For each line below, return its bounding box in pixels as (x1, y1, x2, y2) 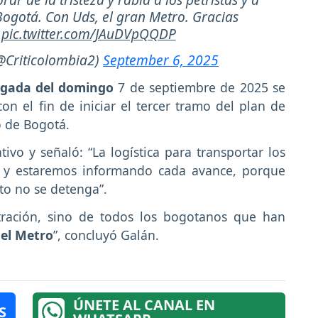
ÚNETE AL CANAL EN (72, 295, 215, 315)
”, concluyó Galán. (53, 226, 159, 243)
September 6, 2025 (103, 50, 219, 70)
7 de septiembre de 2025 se (114, 78, 286, 96)
